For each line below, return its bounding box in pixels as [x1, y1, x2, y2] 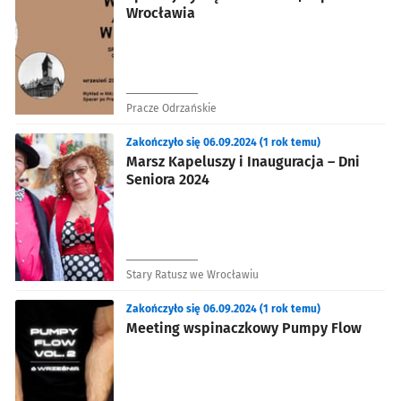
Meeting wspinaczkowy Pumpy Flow [126, 319, 362, 337]
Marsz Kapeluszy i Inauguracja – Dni [126, 152, 360, 170]
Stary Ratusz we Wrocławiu [126, 268, 259, 281]
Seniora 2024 [126, 170, 209, 188]
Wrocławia [126, 4, 195, 21]
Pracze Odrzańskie [126, 101, 217, 115]
